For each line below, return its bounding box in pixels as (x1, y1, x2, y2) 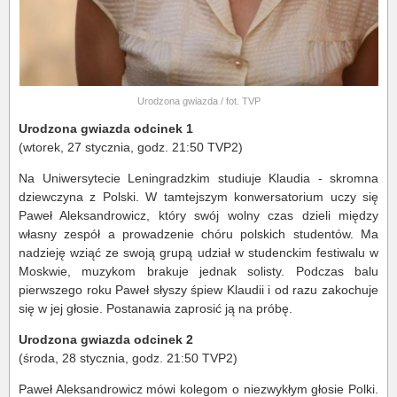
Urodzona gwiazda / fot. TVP (136, 96, 261, 107)
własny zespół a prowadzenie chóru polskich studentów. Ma (19, 227, 378, 242)
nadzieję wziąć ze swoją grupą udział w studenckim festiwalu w (19, 245, 378, 261)
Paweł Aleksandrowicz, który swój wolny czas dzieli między (19, 208, 378, 223)
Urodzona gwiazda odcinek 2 (19, 332, 193, 347)
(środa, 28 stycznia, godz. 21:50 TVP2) (19, 351, 237, 366)
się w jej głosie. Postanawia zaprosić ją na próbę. (19, 301, 292, 316)
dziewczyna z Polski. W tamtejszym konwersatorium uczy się (19, 190, 378, 205)
